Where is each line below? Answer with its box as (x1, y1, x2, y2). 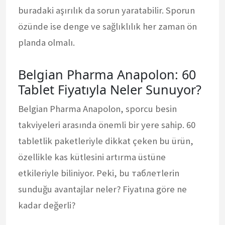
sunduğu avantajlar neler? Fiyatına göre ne (18, 183, 187, 195)
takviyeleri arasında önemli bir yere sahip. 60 (18, 119, 195, 131)
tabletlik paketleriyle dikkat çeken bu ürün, (18, 135, 193, 147)
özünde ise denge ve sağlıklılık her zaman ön (18, 20, 197, 32)
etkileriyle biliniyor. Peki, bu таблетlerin (18, 167, 179, 179)
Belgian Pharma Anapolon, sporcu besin (18, 102, 177, 115)
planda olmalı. (18, 36, 75, 48)
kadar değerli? (18, 199, 75, 211)
